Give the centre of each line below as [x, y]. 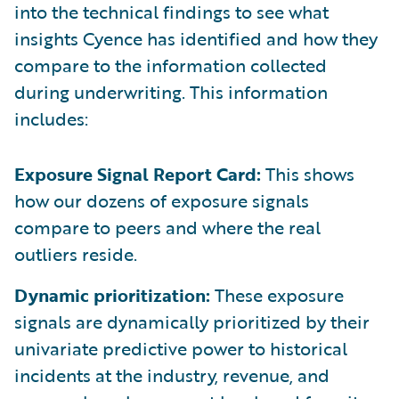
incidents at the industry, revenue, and [172, 375]
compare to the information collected [171, 65]
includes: [51, 119]
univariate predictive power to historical [181, 349]
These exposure [277, 295]
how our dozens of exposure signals [162, 201]
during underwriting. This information [171, 92]
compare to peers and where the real [167, 228]
